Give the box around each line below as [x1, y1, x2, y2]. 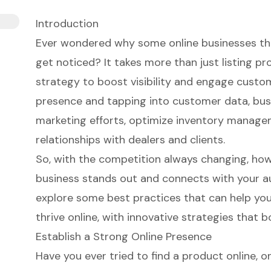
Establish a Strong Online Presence [35, 229, 212, 244]
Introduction [35, 16, 99, 31]
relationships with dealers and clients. [35, 132, 225, 147]
